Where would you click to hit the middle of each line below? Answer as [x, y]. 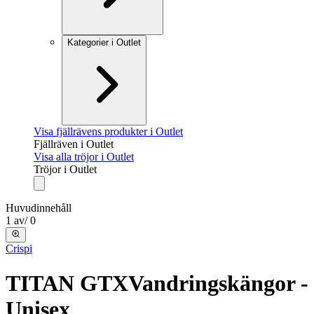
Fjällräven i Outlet [74, 144]
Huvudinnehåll [39, 208]
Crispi [19, 249]
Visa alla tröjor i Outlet [84, 157]
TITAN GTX [67, 283]
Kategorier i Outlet [104, 42]
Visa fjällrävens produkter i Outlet [108, 131]
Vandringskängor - [218, 283]
